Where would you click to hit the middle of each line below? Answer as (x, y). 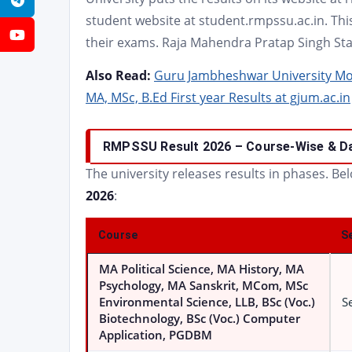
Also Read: (118, 75)
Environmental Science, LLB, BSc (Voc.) (207, 302)
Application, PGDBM (156, 335)
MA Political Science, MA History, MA (202, 269)
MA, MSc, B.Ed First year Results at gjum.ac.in (218, 97)
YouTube (56, 35)
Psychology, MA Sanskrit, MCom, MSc (203, 286)
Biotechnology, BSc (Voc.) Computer (200, 319)
